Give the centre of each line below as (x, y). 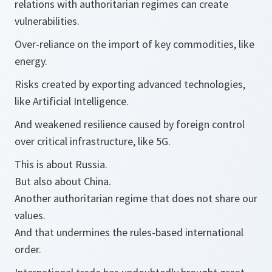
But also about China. (63, 181)
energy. (31, 61)
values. (30, 215)
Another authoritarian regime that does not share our (136, 198)
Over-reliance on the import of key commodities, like (134, 44)
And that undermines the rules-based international (129, 232)
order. (28, 249)
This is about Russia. (61, 164)
